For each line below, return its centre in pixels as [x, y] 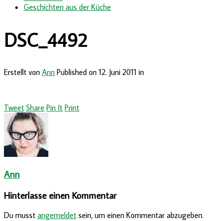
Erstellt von [23, 72]
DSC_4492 [46, 39]
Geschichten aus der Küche [67, 7]
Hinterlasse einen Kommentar [60, 195]
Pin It [55, 108]
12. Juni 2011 [118, 72]
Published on [78, 72]
